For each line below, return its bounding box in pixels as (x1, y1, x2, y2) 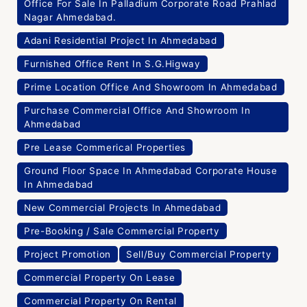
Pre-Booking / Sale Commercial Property (24, 225, 220, 237)
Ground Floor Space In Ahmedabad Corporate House (24, 165, 278, 177)
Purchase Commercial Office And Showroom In (24, 105, 251, 116)
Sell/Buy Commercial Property (126, 249, 272, 260)
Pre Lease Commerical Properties (24, 142, 186, 153)
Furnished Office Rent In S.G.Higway (24, 58, 201, 70)
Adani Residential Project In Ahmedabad (24, 35, 217, 47)
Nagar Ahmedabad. (24, 12, 116, 23)
